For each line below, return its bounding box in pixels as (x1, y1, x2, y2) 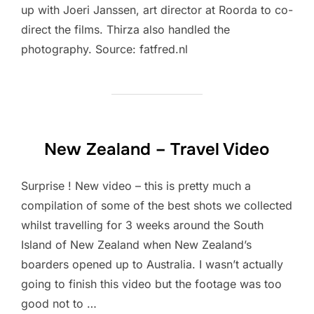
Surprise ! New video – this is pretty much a (21, 179, 251, 193)
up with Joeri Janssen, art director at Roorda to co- (21, 3, 293, 17)
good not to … (21, 296, 97, 310)
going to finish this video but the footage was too (21, 277, 282, 291)
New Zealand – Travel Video (43, 139, 269, 160)
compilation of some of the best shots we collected (21, 198, 292, 212)
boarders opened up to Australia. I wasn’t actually (21, 257, 283, 271)
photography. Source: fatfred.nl (21, 42, 188, 56)
